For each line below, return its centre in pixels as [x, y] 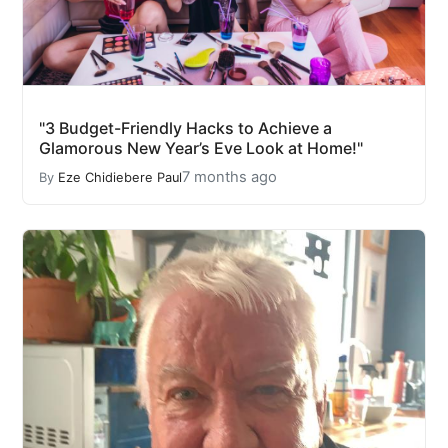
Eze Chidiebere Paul [120, 177]
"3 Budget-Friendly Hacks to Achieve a [185, 128]
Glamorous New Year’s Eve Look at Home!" [201, 148]
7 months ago [229, 177]
